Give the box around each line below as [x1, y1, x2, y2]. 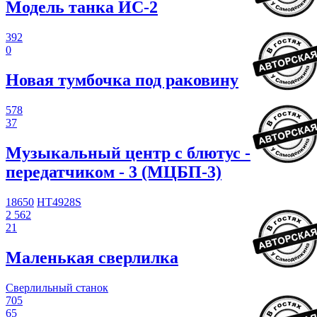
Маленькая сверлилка [6, 248, 178, 267]
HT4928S [37, 195, 81, 208]
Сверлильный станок [6, 281, 108, 294]
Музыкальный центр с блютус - [6, 143, 250, 162]
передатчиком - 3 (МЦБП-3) [6, 162, 221, 181]
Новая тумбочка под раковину [6, 71, 238, 90]
